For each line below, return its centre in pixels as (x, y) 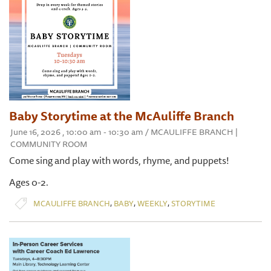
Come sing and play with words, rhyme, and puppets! (119, 161)
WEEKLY (152, 203)
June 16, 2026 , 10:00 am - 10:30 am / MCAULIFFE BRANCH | (124, 132)
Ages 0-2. (29, 182)
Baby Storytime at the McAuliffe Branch (122, 116)
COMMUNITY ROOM (49, 144)
